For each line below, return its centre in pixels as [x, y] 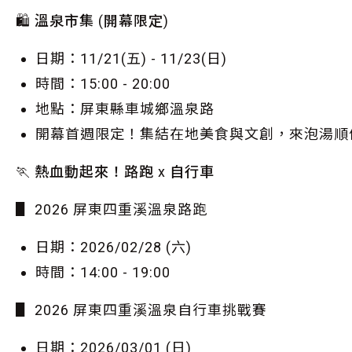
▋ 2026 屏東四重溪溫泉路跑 [112, 209]
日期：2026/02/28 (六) [114, 247]
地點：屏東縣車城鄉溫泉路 [125, 109]
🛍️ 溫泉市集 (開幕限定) [92, 21]
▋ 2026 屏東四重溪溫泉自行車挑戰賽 [141, 310]
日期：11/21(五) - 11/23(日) [131, 59]
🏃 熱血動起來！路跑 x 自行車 [115, 172]
